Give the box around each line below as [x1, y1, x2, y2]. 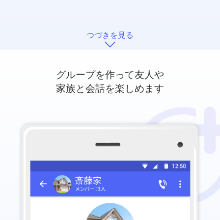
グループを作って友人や [56, 69, 164, 81]
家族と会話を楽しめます [56, 83, 164, 94]
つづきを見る [86, 31, 134, 40]
